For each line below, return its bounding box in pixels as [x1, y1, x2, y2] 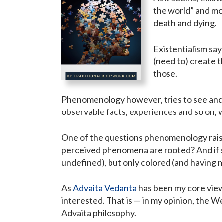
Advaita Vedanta [73, 182, 137, 194]
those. [153, 68, 177, 79]
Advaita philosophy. [61, 207, 136, 219]
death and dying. [153, 17, 217, 29]
